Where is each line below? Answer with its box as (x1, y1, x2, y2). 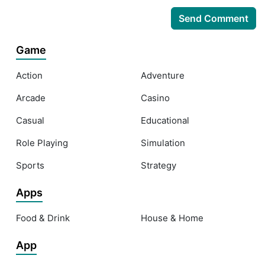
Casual (16, 114, 44, 126)
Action (16, 69, 43, 81)
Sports (16, 159, 44, 171)
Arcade (16, 92, 46, 104)
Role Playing (16, 137, 68, 148)
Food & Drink (16, 212, 70, 224)
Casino (141, 92, 170, 104)
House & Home (141, 212, 203, 224)
